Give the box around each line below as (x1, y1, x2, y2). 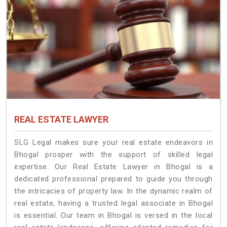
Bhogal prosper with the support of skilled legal (14, 150, 213, 160)
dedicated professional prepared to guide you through (14, 174, 213, 184)
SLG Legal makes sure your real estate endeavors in (14, 138, 213, 147)
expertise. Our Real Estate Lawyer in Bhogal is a (14, 162, 213, 172)
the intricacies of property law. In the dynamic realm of (14, 186, 213, 196)
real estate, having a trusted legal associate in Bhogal (14, 199, 213, 208)
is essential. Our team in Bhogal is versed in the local (14, 211, 213, 220)
